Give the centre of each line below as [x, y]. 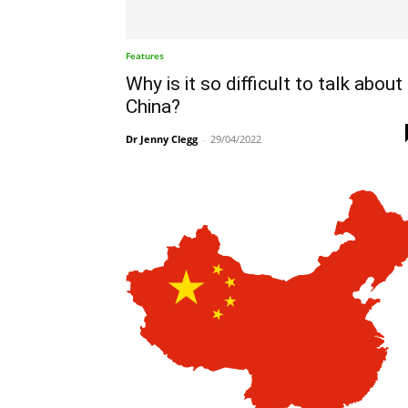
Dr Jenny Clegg [162, 138]
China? [153, 106]
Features [145, 55]
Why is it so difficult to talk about [264, 83]
